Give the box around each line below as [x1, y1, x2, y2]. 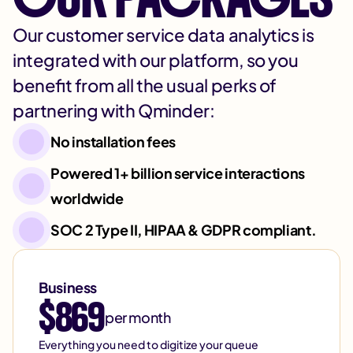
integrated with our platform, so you [13, 49, 299, 72]
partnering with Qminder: [13, 99, 215, 122]
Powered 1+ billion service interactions [50, 164, 305, 183]
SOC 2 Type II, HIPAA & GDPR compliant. [50, 221, 317, 240]
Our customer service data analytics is [13, 24, 314, 46]
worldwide [50, 189, 124, 208]
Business [39, 278, 98, 297]
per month [104, 308, 171, 327]
